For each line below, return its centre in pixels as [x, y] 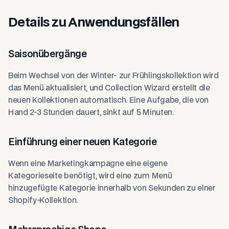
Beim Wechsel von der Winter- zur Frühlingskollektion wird [113, 76]
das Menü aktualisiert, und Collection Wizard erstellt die [109, 88]
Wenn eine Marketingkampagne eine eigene [88, 164]
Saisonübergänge [48, 54]
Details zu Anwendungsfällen [94, 23]
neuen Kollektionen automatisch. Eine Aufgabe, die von [109, 100]
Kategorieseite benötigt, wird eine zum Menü [90, 176]
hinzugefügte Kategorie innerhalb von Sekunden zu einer [112, 188]
